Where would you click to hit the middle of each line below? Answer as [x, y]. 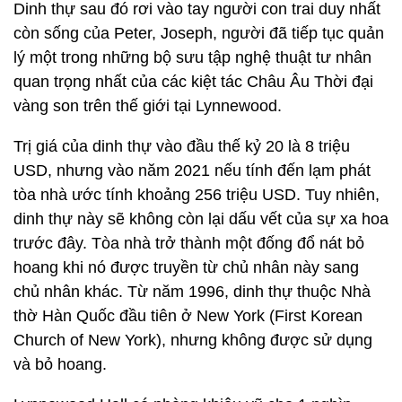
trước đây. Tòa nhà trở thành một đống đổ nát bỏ [189, 243]
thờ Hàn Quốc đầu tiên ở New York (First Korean [188, 316]
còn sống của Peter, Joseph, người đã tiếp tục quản [199, 33]
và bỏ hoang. [60, 364]
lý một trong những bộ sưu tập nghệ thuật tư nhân [192, 57]
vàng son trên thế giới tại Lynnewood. [148, 106]
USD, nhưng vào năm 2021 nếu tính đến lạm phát [192, 170]
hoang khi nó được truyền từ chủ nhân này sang [186, 267]
